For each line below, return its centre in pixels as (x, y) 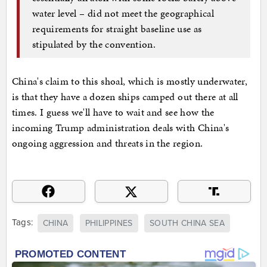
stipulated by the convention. (94, 44)
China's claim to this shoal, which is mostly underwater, (130, 81)
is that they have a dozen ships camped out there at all (125, 97)
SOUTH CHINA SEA (187, 223)
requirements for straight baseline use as (117, 28)
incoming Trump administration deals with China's (120, 128)
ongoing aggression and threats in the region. (107, 143)
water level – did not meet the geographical (123, 13)
